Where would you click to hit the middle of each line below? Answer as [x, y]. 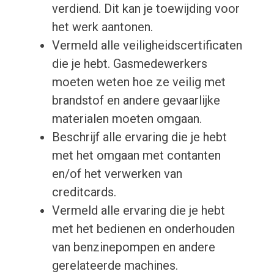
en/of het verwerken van [117, 174]
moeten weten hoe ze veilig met [139, 82]
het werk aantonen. [102, 27]
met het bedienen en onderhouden [143, 229]
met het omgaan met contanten [136, 156]
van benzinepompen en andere [133, 247]
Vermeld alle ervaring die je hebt [138, 211]
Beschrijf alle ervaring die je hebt [139, 137]
